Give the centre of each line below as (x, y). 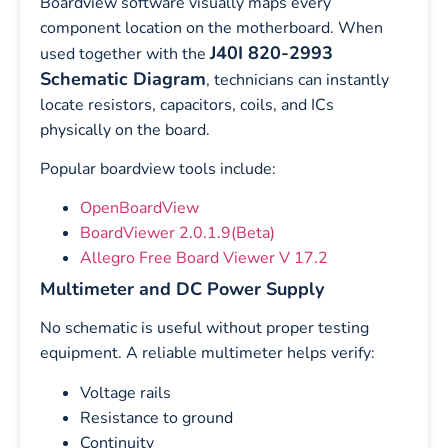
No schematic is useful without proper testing (204, 328)
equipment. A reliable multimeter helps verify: (207, 353)
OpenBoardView (139, 208)
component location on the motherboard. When (211, 27)
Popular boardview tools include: (158, 168)
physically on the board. (125, 129)
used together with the (125, 53)
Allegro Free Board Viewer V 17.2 (204, 258)
